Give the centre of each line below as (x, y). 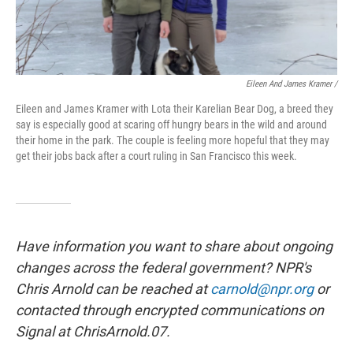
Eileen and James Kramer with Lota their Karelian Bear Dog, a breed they (175, 109)
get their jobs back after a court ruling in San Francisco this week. (156, 156)
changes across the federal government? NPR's (163, 268)
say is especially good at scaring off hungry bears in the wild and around (171, 124)
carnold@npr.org (262, 289)
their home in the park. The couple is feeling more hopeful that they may (173, 140)
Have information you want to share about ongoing (174, 246)
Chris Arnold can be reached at (113, 289)
